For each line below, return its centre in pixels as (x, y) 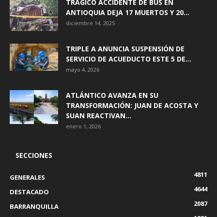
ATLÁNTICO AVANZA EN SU (112, 95)
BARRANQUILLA (34, 206)
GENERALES (27, 177)
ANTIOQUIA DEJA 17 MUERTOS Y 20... (128, 12)
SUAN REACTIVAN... (99, 115)
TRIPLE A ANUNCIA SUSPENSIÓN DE (125, 48)
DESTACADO (29, 192)
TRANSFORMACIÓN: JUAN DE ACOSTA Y (132, 105)
